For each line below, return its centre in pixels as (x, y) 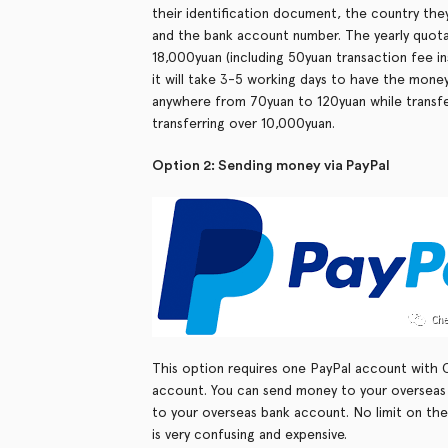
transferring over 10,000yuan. (243, 123)
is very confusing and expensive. (249, 434)
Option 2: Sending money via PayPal (271, 166)
